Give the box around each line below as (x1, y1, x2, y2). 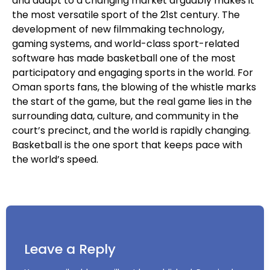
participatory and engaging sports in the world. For (12, 65, 253, 80)
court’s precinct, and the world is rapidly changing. (12, 123, 251, 137)
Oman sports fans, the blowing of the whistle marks (12, 80, 256, 94)
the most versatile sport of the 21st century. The (12, 7, 240, 22)
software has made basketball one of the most (12, 51, 236, 65)
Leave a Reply (24, 240, 116, 259)
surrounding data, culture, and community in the (12, 108, 239, 123)
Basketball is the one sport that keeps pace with (12, 137, 242, 152)
